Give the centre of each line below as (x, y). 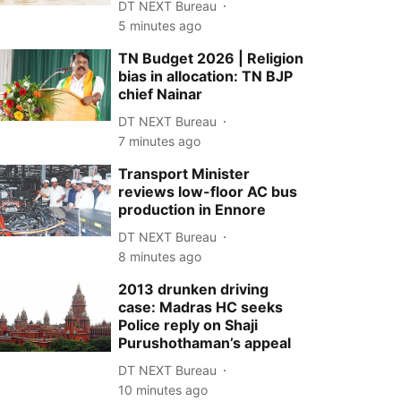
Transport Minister (184, 174)
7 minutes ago (160, 141)
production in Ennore (192, 209)
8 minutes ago (160, 256)
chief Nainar (161, 94)
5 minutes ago (160, 26)
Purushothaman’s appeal (205, 343)
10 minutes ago (163, 390)
